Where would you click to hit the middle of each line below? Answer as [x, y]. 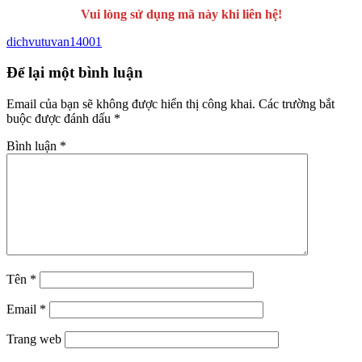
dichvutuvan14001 [54, 41]
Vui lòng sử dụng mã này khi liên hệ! [181, 14]
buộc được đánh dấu [60, 119]
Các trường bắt [297, 104]
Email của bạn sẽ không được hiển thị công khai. [131, 104]
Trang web [34, 339]
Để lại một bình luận [75, 73]
